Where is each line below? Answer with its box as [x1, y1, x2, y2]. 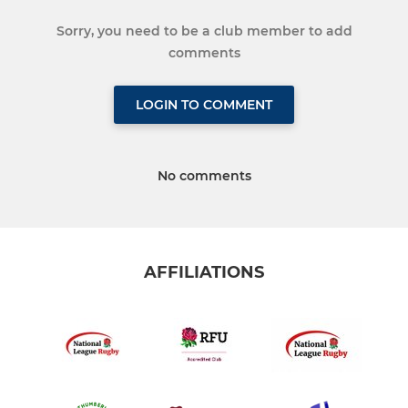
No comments [157, 167, 251, 184]
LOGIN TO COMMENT [136, 96, 272, 113]
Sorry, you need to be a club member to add [56, 22, 352, 39]
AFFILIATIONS [144, 262, 264, 283]
